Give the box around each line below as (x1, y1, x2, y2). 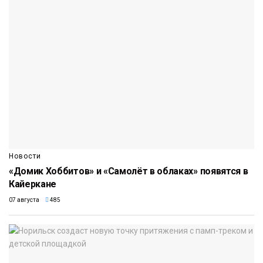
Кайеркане (9, 178, 57, 190)
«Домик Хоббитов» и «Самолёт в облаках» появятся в (9, 166, 248, 177)
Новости (9, 152, 41, 161)
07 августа (9, 197, 39, 204)
